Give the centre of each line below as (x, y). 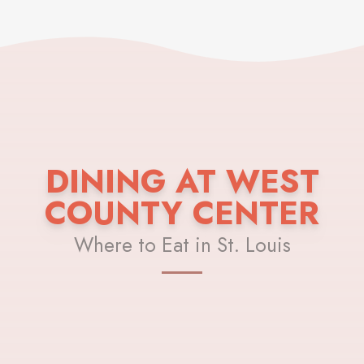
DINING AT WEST (182, 181)
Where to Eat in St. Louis (182, 245)
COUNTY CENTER (182, 213)
